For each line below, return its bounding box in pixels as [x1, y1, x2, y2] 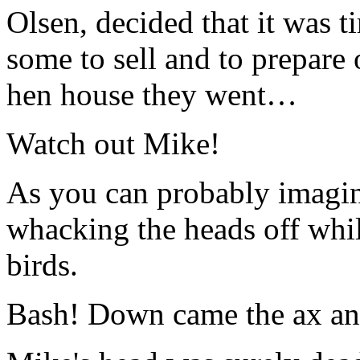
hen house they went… [6, 77, 297, 112]
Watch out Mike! [6, 126, 220, 161]
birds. [6, 247, 78, 282]
